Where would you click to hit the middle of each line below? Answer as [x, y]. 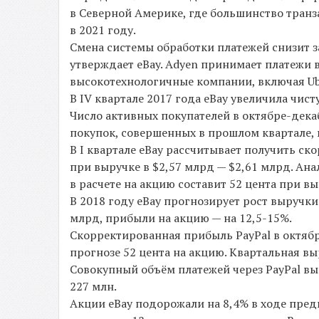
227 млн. [93, 286]
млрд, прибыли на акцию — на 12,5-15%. [181, 218]
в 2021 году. [103, 30]
